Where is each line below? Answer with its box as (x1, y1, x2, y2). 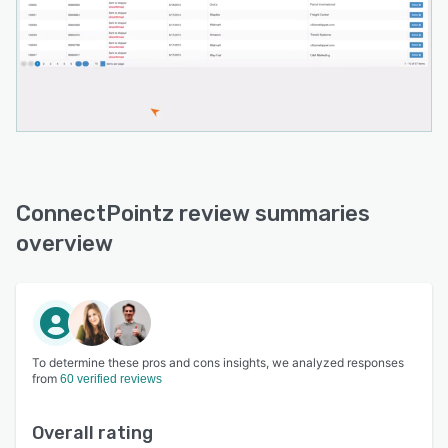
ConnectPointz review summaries (16, 199, 370, 227)
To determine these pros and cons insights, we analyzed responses (32, 354, 404, 370)
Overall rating (32, 421, 153, 444)
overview (16, 229, 113, 257)
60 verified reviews (60, 371, 162, 386)
